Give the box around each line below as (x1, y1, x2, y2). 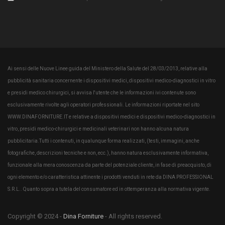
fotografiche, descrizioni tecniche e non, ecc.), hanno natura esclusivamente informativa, (8, 150, 208, 156)
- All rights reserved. (103, 212, 162, 220)
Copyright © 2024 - (8, 212, 63, 220)
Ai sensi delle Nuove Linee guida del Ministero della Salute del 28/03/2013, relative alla (8, 65, 207, 71)
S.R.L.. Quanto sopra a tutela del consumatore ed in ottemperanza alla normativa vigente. (8, 186, 210, 192)
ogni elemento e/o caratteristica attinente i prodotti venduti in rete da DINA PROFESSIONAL (8, 174, 213, 180)
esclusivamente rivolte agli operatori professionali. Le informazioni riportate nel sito (8, 101, 199, 107)
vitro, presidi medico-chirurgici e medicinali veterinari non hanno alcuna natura (8, 126, 189, 132)
